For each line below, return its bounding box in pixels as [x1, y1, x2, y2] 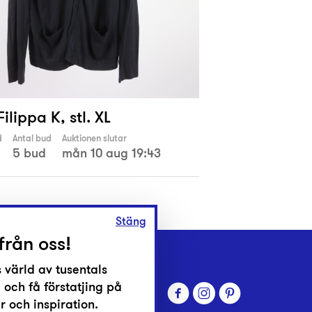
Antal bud [13, 132, 52, 145]
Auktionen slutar [62, 132, 127, 145]
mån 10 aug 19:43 [62, 144, 161, 162]
